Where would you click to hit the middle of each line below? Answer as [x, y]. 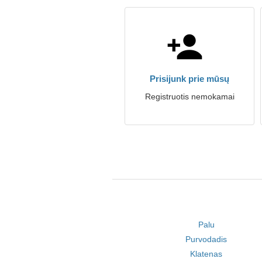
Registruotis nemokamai [189, 96]
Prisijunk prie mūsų [189, 79]
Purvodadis [206, 239]
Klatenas [206, 254]
